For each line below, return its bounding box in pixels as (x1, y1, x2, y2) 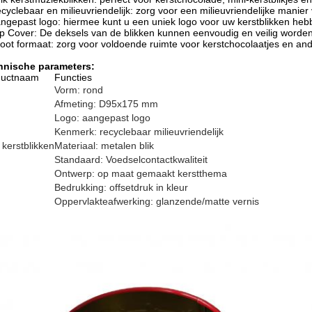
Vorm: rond (54, 84, 103, 95)
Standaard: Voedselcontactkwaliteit (54, 154, 208, 165)
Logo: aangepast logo (54, 112, 150, 123)
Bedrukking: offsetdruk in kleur (54, 182, 188, 193)
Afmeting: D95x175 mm (54, 98, 158, 109)
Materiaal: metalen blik (54, 140, 154, 151)
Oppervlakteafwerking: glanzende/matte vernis (54, 196, 259, 207)
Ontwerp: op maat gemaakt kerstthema (54, 168, 227, 179)
